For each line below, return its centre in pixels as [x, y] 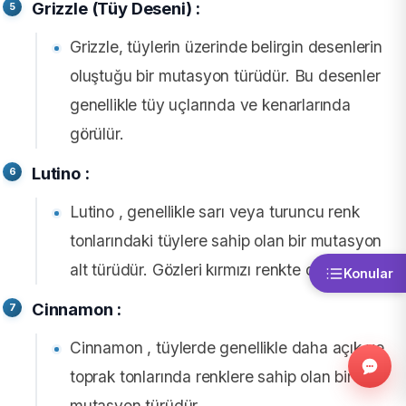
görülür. [97, 133]
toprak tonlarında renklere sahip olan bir [211, 376]
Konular [368, 273]
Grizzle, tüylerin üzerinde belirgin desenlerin [226, 46]
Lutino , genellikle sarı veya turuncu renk [215, 211]
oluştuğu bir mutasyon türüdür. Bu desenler [225, 75]
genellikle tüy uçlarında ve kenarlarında [210, 104]
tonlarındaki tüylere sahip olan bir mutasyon [226, 240]
